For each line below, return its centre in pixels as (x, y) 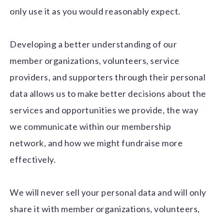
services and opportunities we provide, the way (104, 110)
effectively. (33, 160)
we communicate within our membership (90, 127)
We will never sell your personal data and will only (108, 193)
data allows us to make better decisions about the (108, 94)
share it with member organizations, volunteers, (105, 209)
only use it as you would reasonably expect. (95, 11)
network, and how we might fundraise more (96, 143)
